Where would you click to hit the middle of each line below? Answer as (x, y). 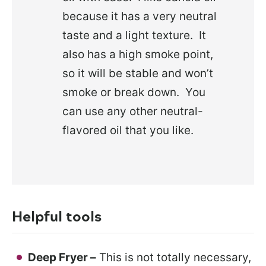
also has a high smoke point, (138, 54)
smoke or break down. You (134, 92)
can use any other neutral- (133, 111)
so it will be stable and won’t (138, 73)
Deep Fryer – (62, 257)
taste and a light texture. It (134, 35)
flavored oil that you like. (128, 130)
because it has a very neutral (140, 16)
